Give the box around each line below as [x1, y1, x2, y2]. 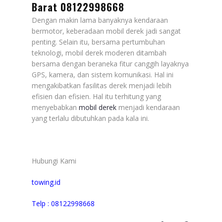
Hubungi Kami [32, 156, 76, 166]
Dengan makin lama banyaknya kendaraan [32, 15, 168, 25]
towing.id [32, 177, 60, 187]
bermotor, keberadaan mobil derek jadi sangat [32, 26, 181, 36]
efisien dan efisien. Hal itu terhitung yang [32, 91, 161, 101]
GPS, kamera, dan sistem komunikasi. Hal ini [32, 69, 173, 79]
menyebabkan [32, 102, 79, 112]
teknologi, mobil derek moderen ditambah [32, 48, 166, 57]
